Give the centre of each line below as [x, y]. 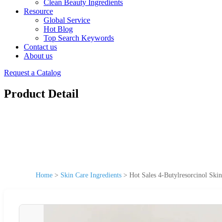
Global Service [67, 20]
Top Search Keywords [79, 38]
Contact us [40, 47]
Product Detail [41, 93]
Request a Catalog [32, 73]
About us [38, 56]
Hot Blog [58, 29]
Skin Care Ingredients [91, 175]
